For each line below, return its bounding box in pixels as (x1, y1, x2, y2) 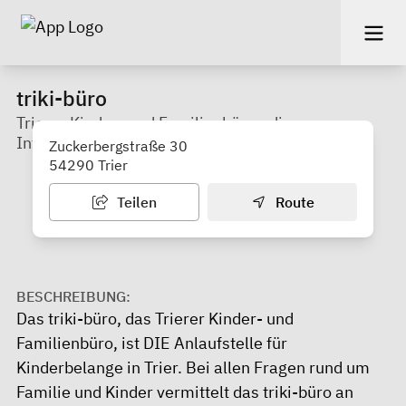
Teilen (112, 192, 157, 211)
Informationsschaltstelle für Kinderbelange (16, 131, 333, 153)
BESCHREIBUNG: (16, 286, 130, 305)
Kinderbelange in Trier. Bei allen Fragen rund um (16, 356, 370, 378)
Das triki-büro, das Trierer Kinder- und (16, 307, 294, 329)
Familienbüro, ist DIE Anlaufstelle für (16, 332, 287, 353)
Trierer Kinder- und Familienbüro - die (16, 111, 292, 133)
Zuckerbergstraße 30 (49, 136, 188, 155)
